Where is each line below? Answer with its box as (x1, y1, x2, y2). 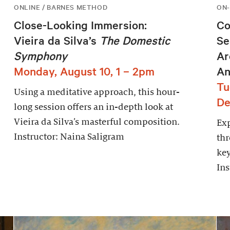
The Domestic (99, 32, 170, 47)
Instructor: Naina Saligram (13, 131, 124, 142)
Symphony (13, 48, 67, 63)
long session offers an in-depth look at (13, 102, 173, 112)
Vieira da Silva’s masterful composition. (13, 117, 180, 127)
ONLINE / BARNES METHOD (13, 2, 108, 12)
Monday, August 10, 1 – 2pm (13, 63, 155, 78)
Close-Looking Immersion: (13, 17, 147, 32)
